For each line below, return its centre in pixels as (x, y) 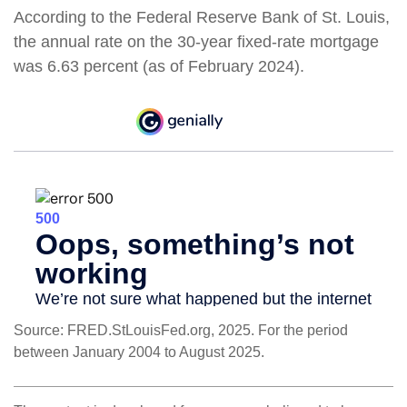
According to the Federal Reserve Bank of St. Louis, (202, 17)
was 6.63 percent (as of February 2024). (159, 66)
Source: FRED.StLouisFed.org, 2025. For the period (181, 331)
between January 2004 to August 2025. (139, 352)
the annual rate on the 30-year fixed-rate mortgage (196, 42)
